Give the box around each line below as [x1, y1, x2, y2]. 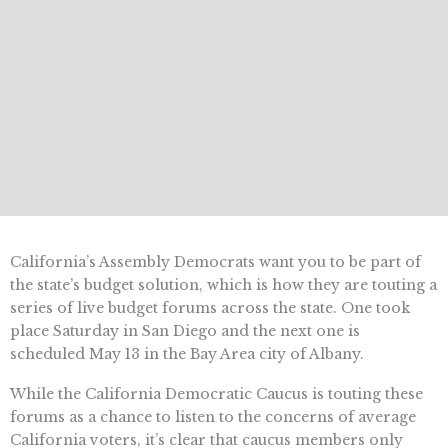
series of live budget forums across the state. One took [10, 299, 410, 318]
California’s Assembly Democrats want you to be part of [10, 253, 421, 272]
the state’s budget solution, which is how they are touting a [10, 276, 437, 295]
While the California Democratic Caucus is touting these [10, 385, 423, 404]
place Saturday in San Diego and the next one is [10, 322, 360, 341]
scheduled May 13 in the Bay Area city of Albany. [10, 345, 364, 364]
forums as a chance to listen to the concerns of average [10, 408, 416, 427]
